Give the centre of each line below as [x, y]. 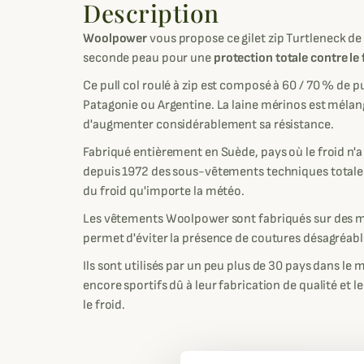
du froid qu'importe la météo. [165, 192]
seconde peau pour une [148, 58]
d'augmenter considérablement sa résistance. [210, 125]
